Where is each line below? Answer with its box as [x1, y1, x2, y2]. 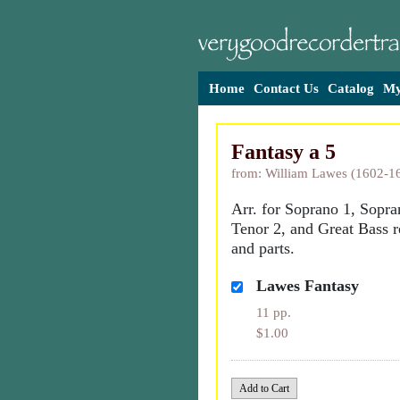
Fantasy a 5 [231, 140, 336, 163]
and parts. [231, 239, 295, 257]
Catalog [328, 81, 374, 96]
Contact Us [254, 81, 319, 96]
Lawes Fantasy [255, 277, 359, 295]
